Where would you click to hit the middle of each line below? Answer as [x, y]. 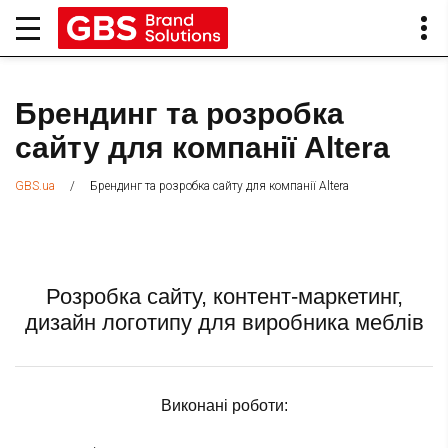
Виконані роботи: [224, 406]
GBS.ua [35, 186]
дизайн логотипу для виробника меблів [224, 323]
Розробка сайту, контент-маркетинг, [224, 297]
